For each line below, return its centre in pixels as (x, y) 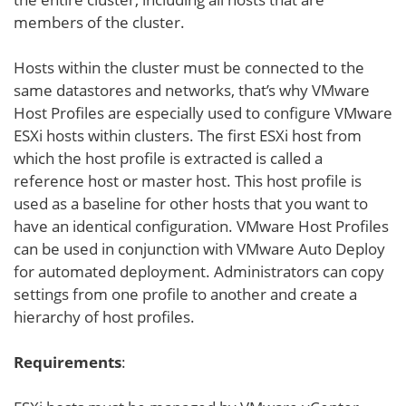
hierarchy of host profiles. (104, 316)
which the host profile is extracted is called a (168, 158)
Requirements (68, 362)
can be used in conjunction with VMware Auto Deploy (199, 248)
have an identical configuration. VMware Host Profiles (201, 226)
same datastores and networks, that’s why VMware (192, 90)
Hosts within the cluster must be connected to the (189, 67)
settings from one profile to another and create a (185, 294)
